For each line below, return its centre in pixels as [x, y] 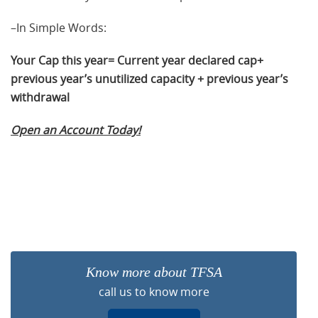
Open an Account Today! [76, 130]
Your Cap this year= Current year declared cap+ [137, 60]
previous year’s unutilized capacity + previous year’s [149, 78]
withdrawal [40, 97]
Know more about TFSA [154, 272]
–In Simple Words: [59, 27]
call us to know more [154, 291]
